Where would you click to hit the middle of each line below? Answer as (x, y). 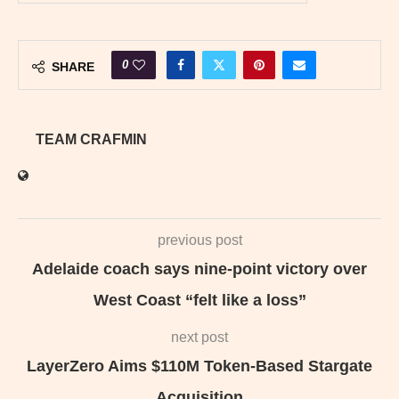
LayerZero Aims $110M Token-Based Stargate (199, 366)
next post (199, 337)
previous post (199, 240)
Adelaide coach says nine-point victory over (199, 269)
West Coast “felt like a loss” (199, 300)
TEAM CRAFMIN (91, 139)
